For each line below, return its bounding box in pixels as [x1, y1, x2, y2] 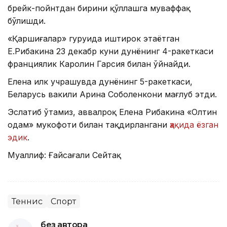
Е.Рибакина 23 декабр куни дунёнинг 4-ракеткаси [8, 46, 213, 57]
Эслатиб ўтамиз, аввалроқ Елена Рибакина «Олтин [8, 107, 217, 118]
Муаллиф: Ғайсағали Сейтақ [8, 150, 121, 161]
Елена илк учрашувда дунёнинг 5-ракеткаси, [8, 77, 193, 87]
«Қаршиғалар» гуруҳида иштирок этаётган [8, 33, 179, 44]
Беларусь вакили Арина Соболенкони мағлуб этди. [8, 89, 217, 100]
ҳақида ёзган [170, 120, 218, 130]
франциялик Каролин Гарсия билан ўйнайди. [8, 59, 191, 69]
